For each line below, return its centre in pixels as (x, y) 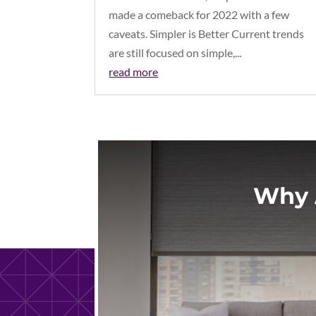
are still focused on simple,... (175, 53)
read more (134, 72)
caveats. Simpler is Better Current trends (207, 34)
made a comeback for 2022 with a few (199, 15)
